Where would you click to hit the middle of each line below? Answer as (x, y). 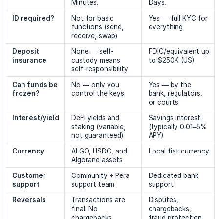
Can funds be (35, 85)
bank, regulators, (175, 94)
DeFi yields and (95, 118)
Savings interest (175, 118)
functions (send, (98, 27)
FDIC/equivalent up (179, 52)
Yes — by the (170, 85)
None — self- (93, 52)
